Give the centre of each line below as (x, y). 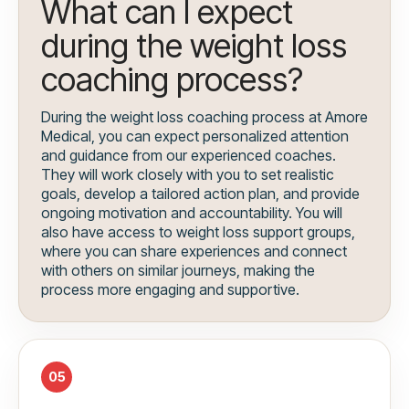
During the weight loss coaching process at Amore (204, 117)
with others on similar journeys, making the (178, 271)
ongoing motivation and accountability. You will (192, 213)
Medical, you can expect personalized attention (195, 136)
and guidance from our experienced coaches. (189, 156)
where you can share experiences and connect (194, 252)
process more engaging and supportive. (170, 290)
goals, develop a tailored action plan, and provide (200, 194)
